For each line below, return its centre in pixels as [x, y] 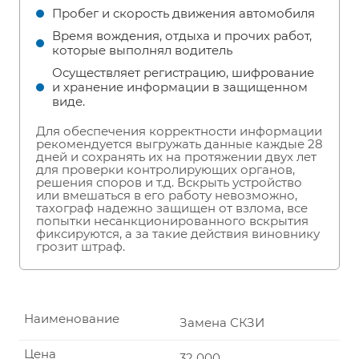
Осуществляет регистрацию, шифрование [183, 73]
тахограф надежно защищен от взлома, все [172, 208]
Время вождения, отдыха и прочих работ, [182, 36]
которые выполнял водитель [142, 50]
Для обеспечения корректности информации [179, 131]
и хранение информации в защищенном [180, 87]
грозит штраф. [82, 247]
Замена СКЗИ [222, 322]
